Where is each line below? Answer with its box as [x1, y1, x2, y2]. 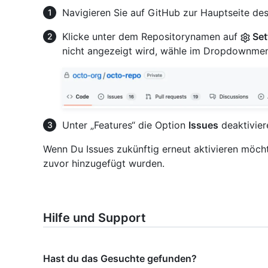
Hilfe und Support [43, 210, 146, 225]
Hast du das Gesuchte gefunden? [43, 252, 197, 264]
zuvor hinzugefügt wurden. [43, 157, 165, 169]
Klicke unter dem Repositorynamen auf [62, 31, 240, 42]
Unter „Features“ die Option [62, 118, 188, 131]
